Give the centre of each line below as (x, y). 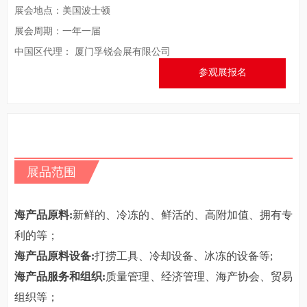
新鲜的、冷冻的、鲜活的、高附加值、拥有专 (183, 215)
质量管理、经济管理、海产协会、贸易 (199, 277)
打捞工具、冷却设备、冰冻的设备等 (182, 256)
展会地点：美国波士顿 (62, 11)
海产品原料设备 (53, 256)
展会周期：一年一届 (58, 31)
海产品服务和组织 (59, 277)
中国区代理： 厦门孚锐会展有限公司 (93, 52)
